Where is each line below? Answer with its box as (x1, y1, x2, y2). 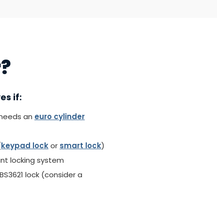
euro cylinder (34, 111, 85, 122)
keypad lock (1, 140, 48, 151)
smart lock (60, 140, 101, 151)
